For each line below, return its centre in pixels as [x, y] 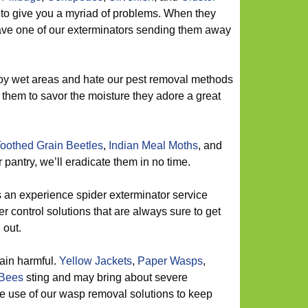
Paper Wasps [170, 261]
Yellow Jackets [96, 261]
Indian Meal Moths [153, 145]
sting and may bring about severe [106, 277]
